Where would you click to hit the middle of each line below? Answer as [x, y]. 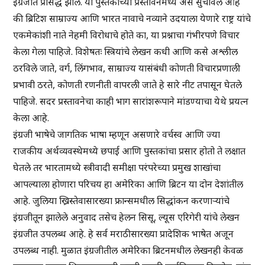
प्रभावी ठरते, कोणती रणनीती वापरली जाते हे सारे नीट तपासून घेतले [128, 85]
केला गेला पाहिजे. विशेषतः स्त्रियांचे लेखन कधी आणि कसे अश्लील [126, 52]
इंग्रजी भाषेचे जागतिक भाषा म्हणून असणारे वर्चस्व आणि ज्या [117, 135]
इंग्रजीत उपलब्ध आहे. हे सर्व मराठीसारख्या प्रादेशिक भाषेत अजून [124, 234]
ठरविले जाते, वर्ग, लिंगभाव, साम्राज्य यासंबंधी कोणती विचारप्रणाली [127, 68]
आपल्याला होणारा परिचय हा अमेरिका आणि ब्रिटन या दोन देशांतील [128, 184]
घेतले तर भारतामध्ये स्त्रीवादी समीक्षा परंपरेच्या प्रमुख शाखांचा [117, 168]
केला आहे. [31, 118]
